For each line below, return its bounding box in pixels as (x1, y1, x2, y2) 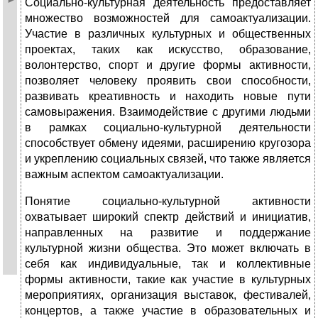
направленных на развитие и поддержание (25, 226, 311, 239)
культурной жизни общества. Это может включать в (25, 242, 311, 255)
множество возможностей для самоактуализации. (25, 12, 311, 25)
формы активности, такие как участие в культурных (25, 273, 311, 286)
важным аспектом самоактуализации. (25, 168, 224, 181)
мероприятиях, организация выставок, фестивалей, (25, 289, 311, 302)
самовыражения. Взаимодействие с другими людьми (25, 106, 311, 119)
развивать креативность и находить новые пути (25, 90, 311, 103)
